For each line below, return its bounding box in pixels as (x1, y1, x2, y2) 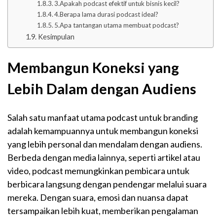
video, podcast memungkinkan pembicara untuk (7, 165, 189, 177)
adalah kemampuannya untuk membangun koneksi (7, 125, 198, 137)
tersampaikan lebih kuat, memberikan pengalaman (7, 205, 198, 217)
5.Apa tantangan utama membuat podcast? (54, 21, 180, 30)
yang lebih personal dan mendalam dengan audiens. (7, 139, 202, 150)
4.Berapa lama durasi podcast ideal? (54, 10, 159, 19)
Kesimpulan (37, 33, 74, 41)
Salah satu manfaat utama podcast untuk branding (7, 112, 198, 123)
